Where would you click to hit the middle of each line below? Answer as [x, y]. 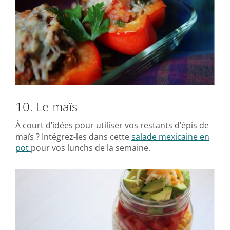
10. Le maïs [46, 106]
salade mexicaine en [170, 136]
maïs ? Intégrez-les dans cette [73, 136]
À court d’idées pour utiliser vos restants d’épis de [112, 125]
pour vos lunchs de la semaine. [91, 148]
